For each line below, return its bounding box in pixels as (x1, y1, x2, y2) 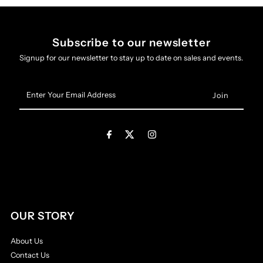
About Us (11, 237, 43, 245)
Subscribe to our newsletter (52, 36, 211, 49)
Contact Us (11, 251, 50, 259)
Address (19, 117, 48, 126)
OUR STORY (11, 210, 76, 222)
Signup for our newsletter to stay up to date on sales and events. (19, 53, 244, 62)
